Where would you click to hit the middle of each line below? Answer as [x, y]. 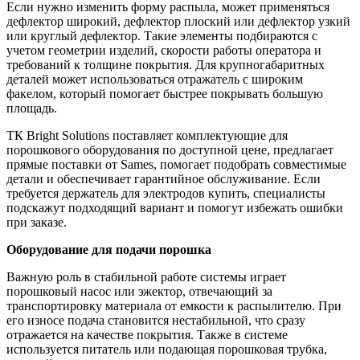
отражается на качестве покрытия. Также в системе [147, 334]
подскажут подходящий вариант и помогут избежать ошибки [175, 207]
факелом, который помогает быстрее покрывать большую [165, 93]
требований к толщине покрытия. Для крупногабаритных [166, 64]
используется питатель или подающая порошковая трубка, [167, 349]
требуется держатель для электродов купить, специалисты [166, 193]
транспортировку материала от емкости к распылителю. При [174, 305]
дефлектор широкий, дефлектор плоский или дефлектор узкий [178, 21]
